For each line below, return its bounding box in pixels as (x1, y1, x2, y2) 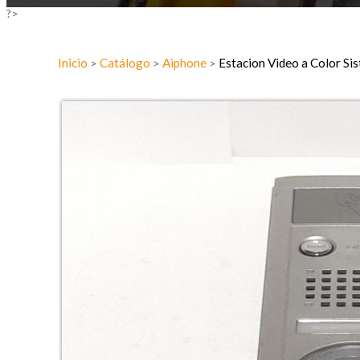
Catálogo (100, 55, 153, 70)
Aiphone (162, 55, 209, 70)
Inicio (58, 55, 90, 70)
